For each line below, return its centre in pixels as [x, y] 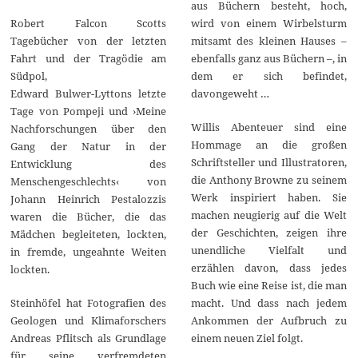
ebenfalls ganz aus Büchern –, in [268, 58]
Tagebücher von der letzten [89, 41]
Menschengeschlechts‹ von [89, 182]
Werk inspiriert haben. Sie [268, 197]
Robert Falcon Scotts [89, 24]
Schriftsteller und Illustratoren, [268, 162]
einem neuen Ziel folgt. [247, 338]
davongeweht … [230, 93]
